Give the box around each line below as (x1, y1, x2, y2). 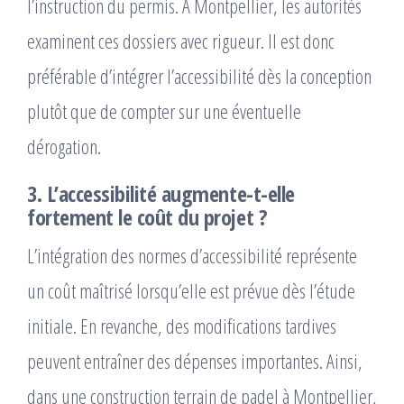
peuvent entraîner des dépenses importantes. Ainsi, (27, 347, 363, 375)
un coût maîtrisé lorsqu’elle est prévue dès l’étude (27, 277, 355, 305)
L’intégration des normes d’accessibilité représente (27, 242, 357, 270)
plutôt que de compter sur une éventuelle (27, 97, 301, 125)
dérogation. (27, 133, 101, 161)
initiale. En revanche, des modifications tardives (27, 312, 336, 340)
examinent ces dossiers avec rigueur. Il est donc (27, 27, 335, 55)
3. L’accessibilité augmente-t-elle (27, 179, 295, 209)
